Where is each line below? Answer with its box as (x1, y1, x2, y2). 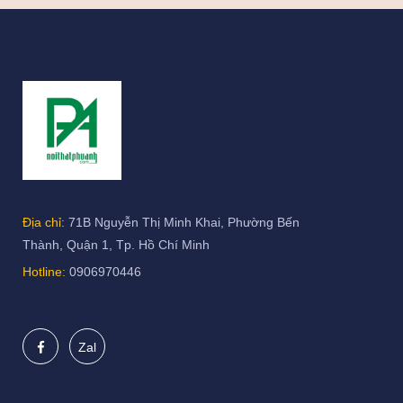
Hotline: (22, 264, 66, 280)
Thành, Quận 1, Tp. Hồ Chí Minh (22, 237, 210, 253)
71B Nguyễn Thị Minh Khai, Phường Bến (65, 215, 300, 230)
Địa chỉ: (22, 215, 65, 230)
